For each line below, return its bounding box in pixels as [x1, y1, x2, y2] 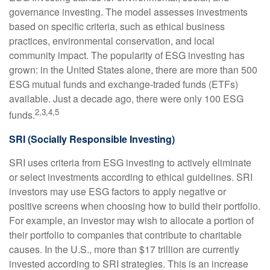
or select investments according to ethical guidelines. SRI [9, 169, 253, 184]
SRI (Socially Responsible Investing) [9, 131, 175, 146]
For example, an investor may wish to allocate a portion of [9, 213, 254, 227]
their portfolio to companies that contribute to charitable [9, 227, 242, 242]
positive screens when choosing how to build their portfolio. [9, 198, 260, 213]
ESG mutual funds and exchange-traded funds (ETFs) [9, 77, 238, 92]
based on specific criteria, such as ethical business [9, 19, 225, 34]
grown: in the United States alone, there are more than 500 [9, 63, 257, 77]
